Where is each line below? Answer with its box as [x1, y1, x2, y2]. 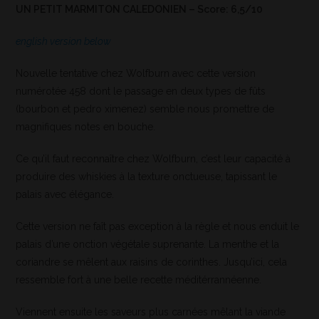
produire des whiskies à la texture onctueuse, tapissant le [16, 171, 278, 183]
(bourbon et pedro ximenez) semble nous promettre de [16, 103, 275, 115]
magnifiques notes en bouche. [16, 121, 156, 133]
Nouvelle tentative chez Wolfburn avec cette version [16, 68, 256, 80]
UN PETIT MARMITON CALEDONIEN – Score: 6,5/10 [16, 4, 263, 16]
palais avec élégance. [16, 189, 115, 201]
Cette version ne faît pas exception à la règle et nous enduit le [16, 221, 300, 233]
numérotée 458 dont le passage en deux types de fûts [16, 85, 266, 98]
